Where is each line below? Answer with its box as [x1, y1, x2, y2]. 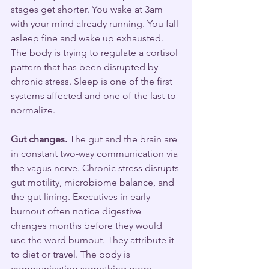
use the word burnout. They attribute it [11, 234, 177, 246]
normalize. [11, 104, 55, 116]
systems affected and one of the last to [11, 89, 178, 101]
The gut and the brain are [67, 133, 180, 145]
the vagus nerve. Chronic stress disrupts [11, 162, 181, 174]
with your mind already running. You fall [11, 17, 181, 29]
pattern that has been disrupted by [11, 61, 160, 73]
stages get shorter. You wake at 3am [11, 3, 165, 15]
